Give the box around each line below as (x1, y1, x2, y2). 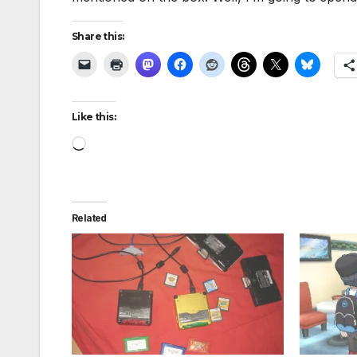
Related (72, 211, 107, 224)
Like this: (72, 110, 116, 123)
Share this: (72, 29, 124, 42)
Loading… (85, 133, 143, 150)
